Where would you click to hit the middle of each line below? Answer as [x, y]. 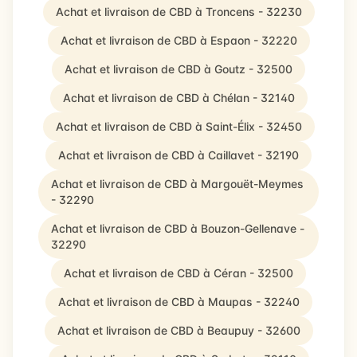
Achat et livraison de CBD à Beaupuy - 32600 [178, 330]
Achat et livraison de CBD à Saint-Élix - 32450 [178, 126]
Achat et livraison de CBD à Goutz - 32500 [178, 69]
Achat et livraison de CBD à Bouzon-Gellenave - [178, 228]
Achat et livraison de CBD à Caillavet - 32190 [178, 155]
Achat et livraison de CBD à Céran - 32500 [178, 273]
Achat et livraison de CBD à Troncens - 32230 [178, 12]
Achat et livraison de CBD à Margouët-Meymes [177, 184]
